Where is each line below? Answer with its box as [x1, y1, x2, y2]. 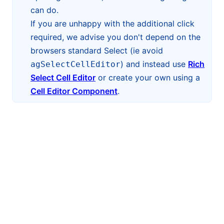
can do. [30, 5, 58, 15]
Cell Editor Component [30, 86, 117, 96]
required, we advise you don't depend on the [30, 32, 200, 42]
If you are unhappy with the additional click [30, 18, 194, 28]
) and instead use [120, 59, 188, 69]
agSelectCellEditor [30, 59, 120, 69]
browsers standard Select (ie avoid [30, 45, 163, 55]
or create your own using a [95, 72, 200, 82]
